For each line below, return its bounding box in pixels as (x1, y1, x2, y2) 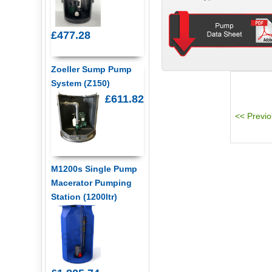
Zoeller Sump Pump (50, 64, 132, 74)
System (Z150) (50, 78, 110, 88)
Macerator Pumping (50, 177, 132, 188)
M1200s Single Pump (50, 163, 137, 174)
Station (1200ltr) (50, 191, 117, 202)
